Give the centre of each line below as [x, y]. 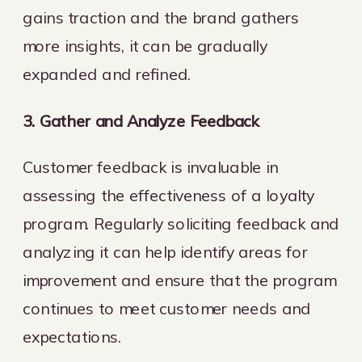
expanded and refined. [107, 74]
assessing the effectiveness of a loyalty [169, 196]
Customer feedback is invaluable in [151, 167]
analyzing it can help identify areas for [165, 252]
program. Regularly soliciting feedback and [181, 224]
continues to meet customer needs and [167, 309]
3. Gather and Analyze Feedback [141, 120]
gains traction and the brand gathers [161, 18]
